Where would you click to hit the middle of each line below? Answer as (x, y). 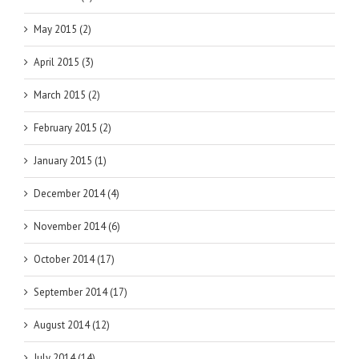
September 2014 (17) (81, 292)
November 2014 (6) (77, 227)
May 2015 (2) (63, 30)
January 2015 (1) (70, 161)
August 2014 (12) (72, 325)
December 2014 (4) (77, 194)
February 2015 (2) (73, 128)
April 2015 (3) (64, 63)
